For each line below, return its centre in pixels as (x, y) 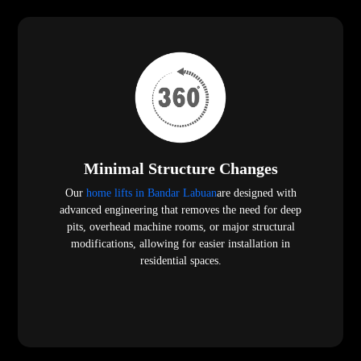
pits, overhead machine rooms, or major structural (180, 227)
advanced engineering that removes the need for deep (180, 210)
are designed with (256, 193)
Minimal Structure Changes (180, 169)
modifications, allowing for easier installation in (180, 244)
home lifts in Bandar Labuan (151, 193)
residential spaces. (180, 261)
